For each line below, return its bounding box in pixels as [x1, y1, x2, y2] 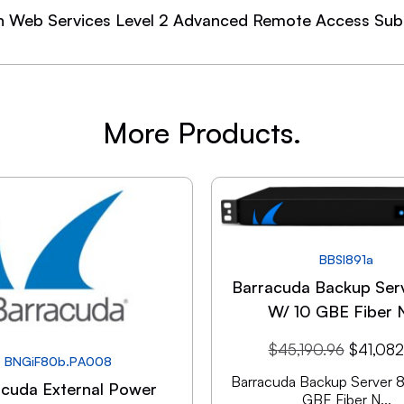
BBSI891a [319, 252, 373, 268]
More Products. [103, 115, 301, 151]
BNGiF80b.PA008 [4, 353, 112, 369]
